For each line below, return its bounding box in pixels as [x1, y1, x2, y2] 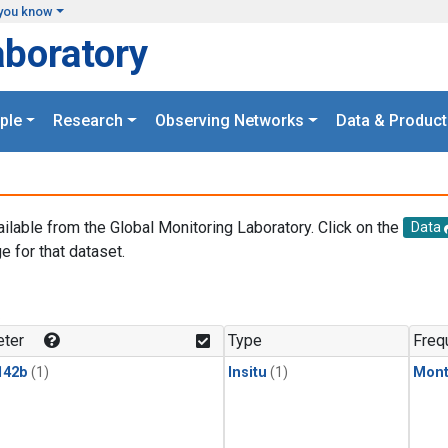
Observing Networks [155, 111, 304, 131]
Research [53, 111, 124, 131]
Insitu [228, 364, 267, 382]
